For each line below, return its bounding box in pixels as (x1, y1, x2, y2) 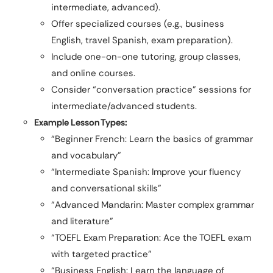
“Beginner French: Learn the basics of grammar (51, 132, 253, 145)
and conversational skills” (51, 182, 161, 194)
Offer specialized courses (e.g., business (51, 17, 224, 30)
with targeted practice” (51, 247, 152, 260)
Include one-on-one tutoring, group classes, (51, 50, 241, 63)
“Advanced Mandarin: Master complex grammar (51, 198, 254, 211)
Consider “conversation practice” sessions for (51, 83, 251, 96)
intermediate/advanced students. (51, 99, 197, 112)
